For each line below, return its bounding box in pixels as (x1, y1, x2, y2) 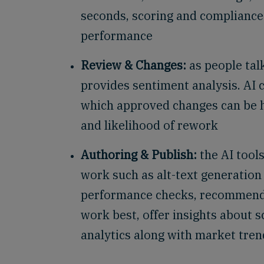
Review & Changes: (81, 57, 186, 73)
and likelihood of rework (81, 117, 218, 133)
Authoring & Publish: (81, 147, 197, 163)
